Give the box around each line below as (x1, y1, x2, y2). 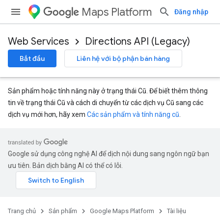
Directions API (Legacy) (85, 35, 190, 48)
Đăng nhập (174, 8, 208, 16)
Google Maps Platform (90, 207, 154, 215)
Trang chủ (8, 207, 36, 215)
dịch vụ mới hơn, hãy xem (8, 110, 87, 118)
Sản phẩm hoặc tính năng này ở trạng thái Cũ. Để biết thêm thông (8, 87, 208, 95)
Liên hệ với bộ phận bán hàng (77, 54, 170, 63)
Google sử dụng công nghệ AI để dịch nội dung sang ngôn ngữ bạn (8, 150, 209, 158)
